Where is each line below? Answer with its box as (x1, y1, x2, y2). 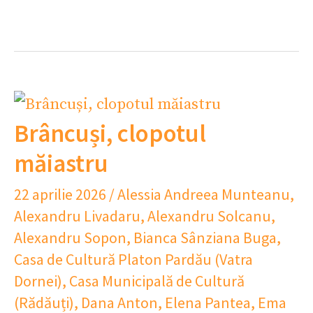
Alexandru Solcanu (147, 205, 271, 226)
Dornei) (14, 270, 62, 291)
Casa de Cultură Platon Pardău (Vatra (14, 249, 253, 269)
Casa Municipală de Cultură (69, 270, 245, 291)
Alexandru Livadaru (14, 205, 140, 226)
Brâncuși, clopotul (14, 117, 206, 149)
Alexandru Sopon (14, 227, 126, 247)
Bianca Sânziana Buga (133, 227, 277, 247)
